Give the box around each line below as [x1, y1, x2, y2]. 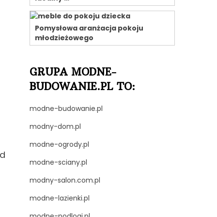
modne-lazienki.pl [30, 193, 90, 203]
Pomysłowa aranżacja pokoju [35, 23, 143, 33]
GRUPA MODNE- [30, 65, 116, 78]
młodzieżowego [35, 33, 93, 43]
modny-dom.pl [30, 122, 81, 131]
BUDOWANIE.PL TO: [30, 80, 135, 93]
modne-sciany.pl [30, 157, 87, 167]
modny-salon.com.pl [30, 175, 100, 185]
